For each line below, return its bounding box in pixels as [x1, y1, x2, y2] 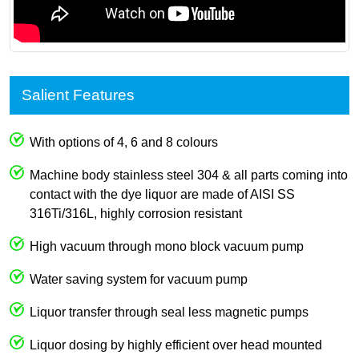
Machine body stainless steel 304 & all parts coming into [30, 167, 348, 182]
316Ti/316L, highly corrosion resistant [30, 206, 242, 220]
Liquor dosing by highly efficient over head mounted [30, 337, 322, 352]
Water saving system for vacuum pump [30, 272, 248, 286]
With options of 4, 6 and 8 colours [30, 135, 218, 149]
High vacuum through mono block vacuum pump [30, 239, 304, 253]
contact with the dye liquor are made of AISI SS [30, 187, 295, 201]
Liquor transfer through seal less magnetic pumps [30, 305, 309, 319]
